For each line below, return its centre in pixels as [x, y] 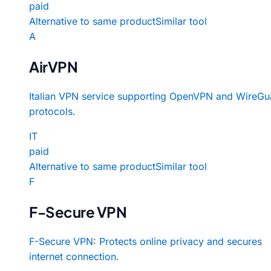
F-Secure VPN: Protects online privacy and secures [145, 241]
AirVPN [54, 66]
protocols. [52, 111]
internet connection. [74, 256]
